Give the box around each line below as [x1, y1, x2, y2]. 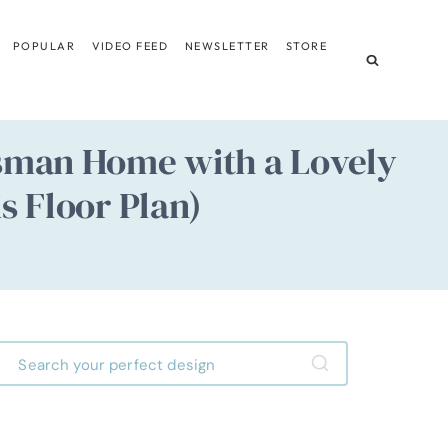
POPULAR [12, 38, 76, 53]
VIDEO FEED [91, 38, 169, 53]
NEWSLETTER [184, 38, 270, 53]
